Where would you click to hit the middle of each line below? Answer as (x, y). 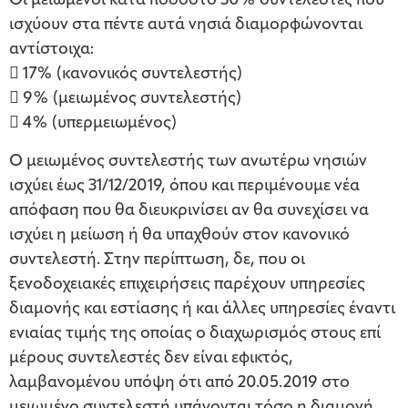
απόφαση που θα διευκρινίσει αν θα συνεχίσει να (189, 211)
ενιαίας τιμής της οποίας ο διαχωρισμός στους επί (195, 334)
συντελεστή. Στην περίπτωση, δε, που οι (157, 260)
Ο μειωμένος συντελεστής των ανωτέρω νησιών (188, 162)
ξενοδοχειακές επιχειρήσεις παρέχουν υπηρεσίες (187, 285)
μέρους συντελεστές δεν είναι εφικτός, (151, 359)
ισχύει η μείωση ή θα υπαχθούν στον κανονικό (179, 236)
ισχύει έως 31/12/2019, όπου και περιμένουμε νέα (184, 187)
